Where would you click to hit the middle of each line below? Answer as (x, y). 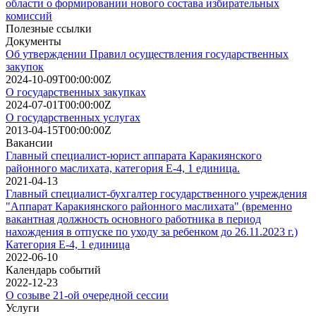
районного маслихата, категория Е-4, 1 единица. (123, 168)
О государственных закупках (76, 92)
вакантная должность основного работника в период (133, 219)
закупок (25, 66)
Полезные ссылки (49, 28)
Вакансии (29, 142)
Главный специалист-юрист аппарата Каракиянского (134, 155)
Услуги (23, 308)
